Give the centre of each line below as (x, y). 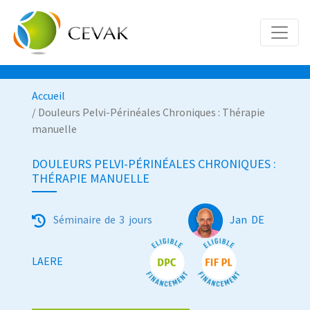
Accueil (49, 96)
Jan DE (247, 220)
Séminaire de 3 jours (102, 220)
